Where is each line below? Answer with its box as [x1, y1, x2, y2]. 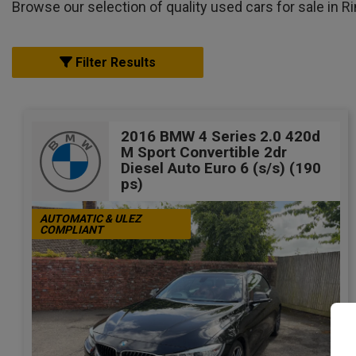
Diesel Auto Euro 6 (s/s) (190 [121, 158, 321, 177]
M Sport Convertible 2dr [121, 142, 287, 161]
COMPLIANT [40, 223, 103, 236]
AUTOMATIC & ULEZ [40, 212, 141, 225]
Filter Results [72, 55, 156, 70]
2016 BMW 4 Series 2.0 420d [121, 126, 320, 145]
